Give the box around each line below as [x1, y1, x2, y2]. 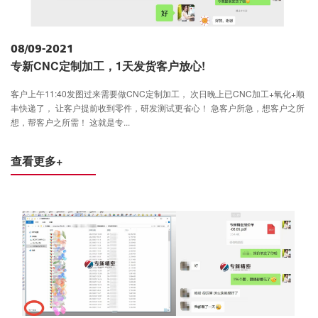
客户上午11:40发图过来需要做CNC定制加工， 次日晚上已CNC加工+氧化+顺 [11, 87, 305, 100]
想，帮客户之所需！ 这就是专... [11, 116, 130, 128]
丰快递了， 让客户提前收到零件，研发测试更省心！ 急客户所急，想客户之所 [11, 102, 305, 114]
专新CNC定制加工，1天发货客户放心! [11, 57, 205, 75]
